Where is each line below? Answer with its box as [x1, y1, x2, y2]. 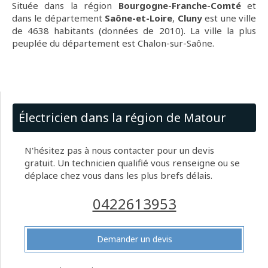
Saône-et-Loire [105, 12, 173, 25]
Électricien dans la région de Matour [19, 109, 226, 126]
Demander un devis [96, 233, 172, 245]
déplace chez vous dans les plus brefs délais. [25, 169, 212, 182]
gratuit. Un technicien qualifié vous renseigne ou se [25, 157, 240, 169]
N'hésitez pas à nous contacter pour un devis [25, 144, 214, 157]
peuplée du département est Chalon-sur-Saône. [12, 37, 214, 50]
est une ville [202, 12, 257, 25]
